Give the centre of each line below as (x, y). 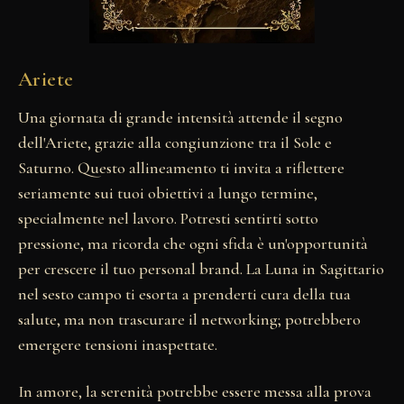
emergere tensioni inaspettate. (118, 345)
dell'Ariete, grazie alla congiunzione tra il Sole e (175, 143)
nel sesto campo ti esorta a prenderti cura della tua (184, 294)
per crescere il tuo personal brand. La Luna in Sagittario (201, 269)
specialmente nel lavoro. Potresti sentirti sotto (168, 219)
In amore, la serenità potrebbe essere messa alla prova (195, 392)
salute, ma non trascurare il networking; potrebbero (189, 320)
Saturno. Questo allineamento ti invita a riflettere (181, 168)
